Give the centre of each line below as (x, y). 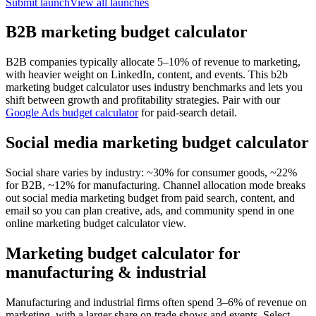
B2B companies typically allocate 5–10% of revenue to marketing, (153, 62)
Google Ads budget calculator (72, 113)
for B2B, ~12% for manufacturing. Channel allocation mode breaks (156, 186)
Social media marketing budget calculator (157, 143)
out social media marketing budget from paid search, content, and (150, 198)
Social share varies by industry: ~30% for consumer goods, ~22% (151, 173)
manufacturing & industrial (106, 273)
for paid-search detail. (189, 113)
